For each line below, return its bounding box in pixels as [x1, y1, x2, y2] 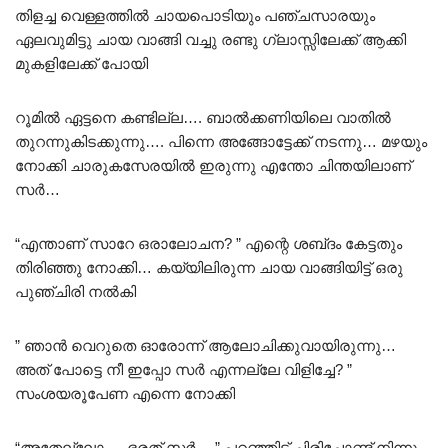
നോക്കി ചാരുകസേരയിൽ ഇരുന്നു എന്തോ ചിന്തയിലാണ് [15, 157, 411, 175]
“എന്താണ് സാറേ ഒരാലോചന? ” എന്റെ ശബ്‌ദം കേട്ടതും [15, 235, 402, 253]
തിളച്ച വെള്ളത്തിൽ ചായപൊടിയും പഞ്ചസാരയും [15, 7, 375, 25]
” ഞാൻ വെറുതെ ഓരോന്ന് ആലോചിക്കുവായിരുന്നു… [15, 337, 396, 355]
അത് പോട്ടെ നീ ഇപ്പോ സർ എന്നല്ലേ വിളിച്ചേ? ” [15, 361, 352, 379]
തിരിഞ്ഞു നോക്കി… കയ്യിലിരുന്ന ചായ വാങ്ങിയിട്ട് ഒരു [15, 259, 403, 277]
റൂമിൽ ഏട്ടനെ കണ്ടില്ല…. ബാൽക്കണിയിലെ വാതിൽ [15, 109, 391, 127]
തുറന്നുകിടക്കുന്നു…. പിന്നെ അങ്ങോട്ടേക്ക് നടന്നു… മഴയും [15, 133, 427, 151]
